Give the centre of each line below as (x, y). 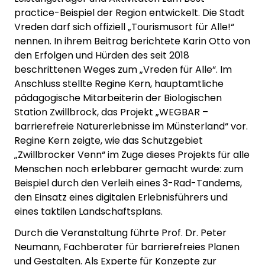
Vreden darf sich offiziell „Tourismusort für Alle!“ (124, 27)
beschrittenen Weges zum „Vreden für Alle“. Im (123, 69)
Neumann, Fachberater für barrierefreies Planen (127, 247)
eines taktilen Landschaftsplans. (88, 211)
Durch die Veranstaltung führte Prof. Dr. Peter (120, 232)
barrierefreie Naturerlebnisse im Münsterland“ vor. (131, 126)
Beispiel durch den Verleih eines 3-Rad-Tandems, (128, 183)
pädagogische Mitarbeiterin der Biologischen (118, 98)
